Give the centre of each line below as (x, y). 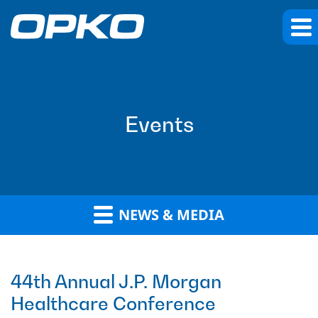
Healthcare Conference (113, 304)
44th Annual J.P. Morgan (116, 282)
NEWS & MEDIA (170, 215)
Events (159, 125)
